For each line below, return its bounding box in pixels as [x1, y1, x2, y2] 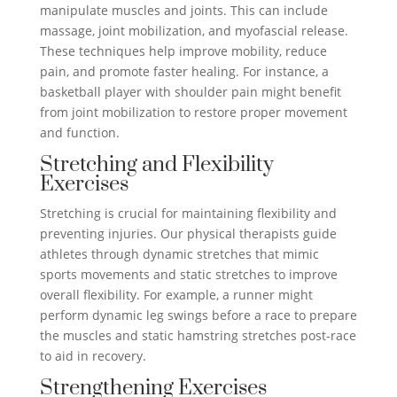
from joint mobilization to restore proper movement [39, 104, 347, 121]
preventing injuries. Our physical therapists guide [39, 225, 337, 243]
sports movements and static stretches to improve [39, 266, 338, 284]
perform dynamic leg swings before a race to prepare [39, 307, 357, 324]
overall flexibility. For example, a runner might [39, 286, 313, 304]
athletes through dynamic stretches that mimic [39, 245, 319, 263]
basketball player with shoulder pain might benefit [39, 83, 341, 101]
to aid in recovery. [39, 347, 146, 365]
